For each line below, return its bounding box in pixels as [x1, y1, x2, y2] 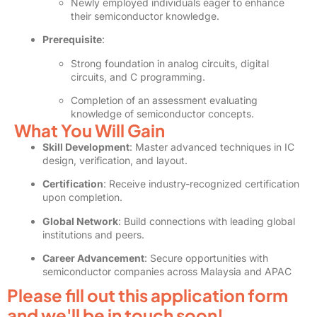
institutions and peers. [42, 228, 144, 241]
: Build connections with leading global [118, 214, 295, 227]
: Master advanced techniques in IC [129, 141, 294, 154]
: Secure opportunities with [144, 252, 268, 265]
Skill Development [42, 141, 129, 154]
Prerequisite [42, 33, 102, 46]
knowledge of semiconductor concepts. [71, 108, 254, 120]
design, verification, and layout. [42, 154, 188, 167]
